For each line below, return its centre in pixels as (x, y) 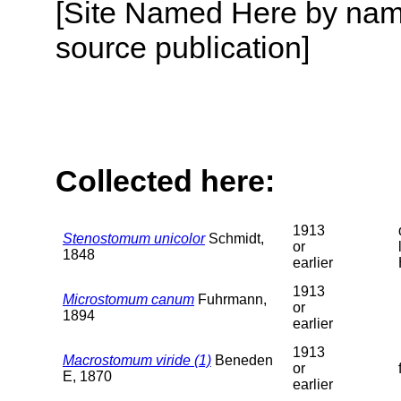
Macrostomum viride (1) (137, 360)
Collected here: (165, 181)
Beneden (242, 360)
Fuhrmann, (230, 299)
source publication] (183, 47)
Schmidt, (235, 238)
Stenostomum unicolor (134, 238)
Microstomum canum (128, 299)
